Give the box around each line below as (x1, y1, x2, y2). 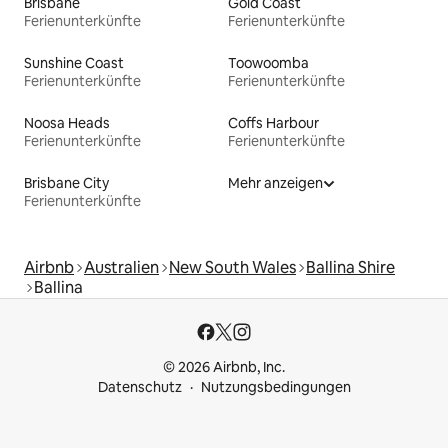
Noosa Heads (24, 113, 110, 132)
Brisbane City (24, 173, 109, 192)
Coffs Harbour (228, 113, 319, 132)
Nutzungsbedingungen (200, 378, 351, 396)
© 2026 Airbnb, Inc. (163, 358, 285, 376)
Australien (84, 256, 159, 278)
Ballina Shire (306, 256, 395, 278)
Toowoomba (228, 53, 309, 72)
